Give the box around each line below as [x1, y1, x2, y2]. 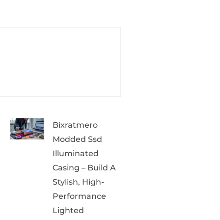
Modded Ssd [52, 134, 102, 144]
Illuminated [52, 148, 99, 158]
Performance [52, 191, 106, 201]
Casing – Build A [52, 163, 116, 172]
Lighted [52, 205, 84, 215]
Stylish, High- [52, 177, 104, 187]
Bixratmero [52, 120, 98, 130]
